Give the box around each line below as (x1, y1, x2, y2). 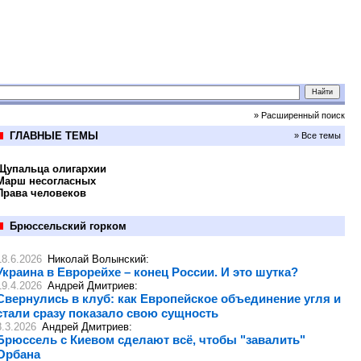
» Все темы (294, 131, 341, 140)
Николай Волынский (48, 253, 146, 265)
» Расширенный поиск (254, 110, 345, 120)
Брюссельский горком (10, 220, 127, 232)
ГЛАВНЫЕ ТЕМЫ (10, 130, 98, 142)
